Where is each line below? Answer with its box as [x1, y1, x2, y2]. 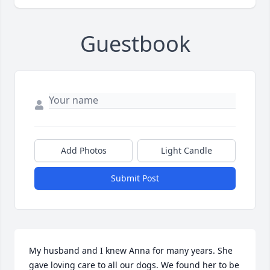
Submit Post [111, 172, 159, 184]
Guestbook [80, 28, 190, 58]
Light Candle [161, 144, 212, 156]
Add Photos [60, 144, 107, 156]
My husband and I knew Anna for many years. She [29, 244, 233, 256]
